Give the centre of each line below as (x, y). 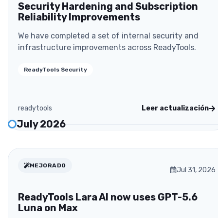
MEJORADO (48, 165)
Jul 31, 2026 (196, 170)
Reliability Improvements (79, 17)
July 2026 (41, 124)
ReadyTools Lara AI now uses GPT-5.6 (108, 197)
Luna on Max (48, 208)
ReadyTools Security (55, 70)
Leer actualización (175, 109)
